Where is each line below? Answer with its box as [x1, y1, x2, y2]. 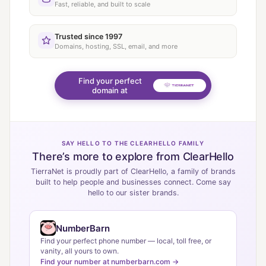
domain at [92, 85, 128, 95]
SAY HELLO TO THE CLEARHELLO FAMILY [62, 140, 204, 147]
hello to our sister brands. [87, 188, 179, 197]
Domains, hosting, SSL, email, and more [55, 42, 178, 50]
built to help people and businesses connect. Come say [35, 178, 231, 186]
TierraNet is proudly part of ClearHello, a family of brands [30, 167, 236, 176]
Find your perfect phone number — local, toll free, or [40, 236, 211, 245]
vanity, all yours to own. [40, 246, 119, 255]
